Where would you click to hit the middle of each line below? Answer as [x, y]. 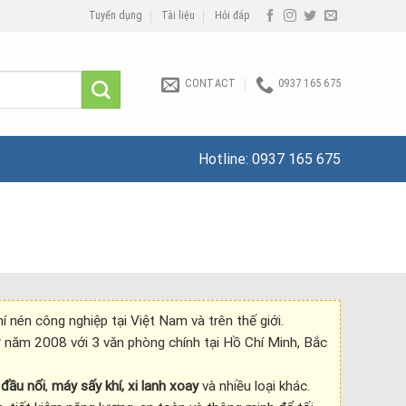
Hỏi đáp [232, 15]
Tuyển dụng [115, 15]
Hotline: [225, 159]
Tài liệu [179, 15]
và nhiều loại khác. [254, 386]
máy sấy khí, [87, 386]
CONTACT [210, 83]
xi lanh [146, 386]
